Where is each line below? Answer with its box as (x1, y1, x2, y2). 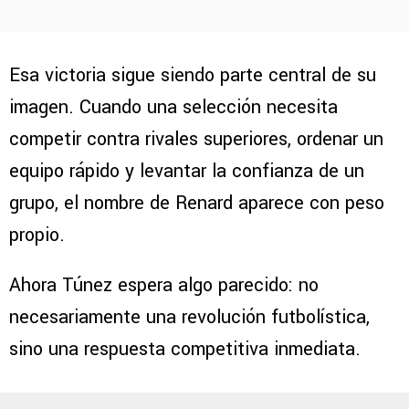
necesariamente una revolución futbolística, (9, 304, 370, 331)
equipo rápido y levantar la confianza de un (9, 158, 364, 185)
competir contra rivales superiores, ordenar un (9, 126, 383, 153)
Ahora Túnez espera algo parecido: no (9, 272, 319, 299)
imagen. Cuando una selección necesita (9, 94, 338, 121)
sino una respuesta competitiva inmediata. (9, 336, 361, 363)
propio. (9, 222, 65, 249)
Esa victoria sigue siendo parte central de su (9, 62, 376, 89)
